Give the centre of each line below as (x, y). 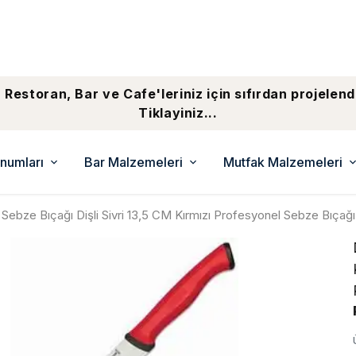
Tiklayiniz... (178, 113)
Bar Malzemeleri (133, 162)
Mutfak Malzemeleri (283, 162)
